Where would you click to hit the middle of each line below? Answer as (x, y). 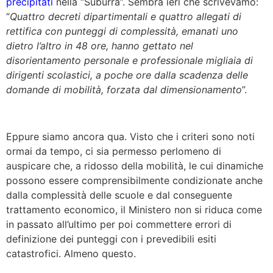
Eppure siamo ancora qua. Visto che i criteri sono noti (130, 137)
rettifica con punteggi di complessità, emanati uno (122, 31)
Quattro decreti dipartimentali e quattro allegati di (126, 17)
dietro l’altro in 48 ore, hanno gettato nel (100, 46)
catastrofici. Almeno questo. (71, 254)
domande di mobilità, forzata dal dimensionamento (124, 90)
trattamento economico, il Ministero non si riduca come (134, 210)
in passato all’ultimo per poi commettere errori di (119, 225)
